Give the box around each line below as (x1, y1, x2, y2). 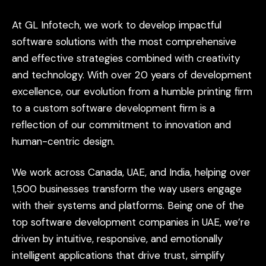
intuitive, (56, 232, 94, 245)
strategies (77, 52, 123, 65)
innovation (165, 118, 211, 131)
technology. (31, 68, 84, 81)
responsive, (97, 232, 148, 245)
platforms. (119, 198, 164, 212)
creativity (197, 52, 240, 65)
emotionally (170, 232, 223, 245)
